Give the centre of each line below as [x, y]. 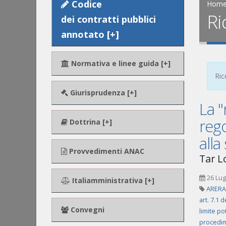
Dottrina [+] [90, 122]
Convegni [87, 210]
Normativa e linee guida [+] [120, 63]
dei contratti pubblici [108, 19]
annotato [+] [90, 34]
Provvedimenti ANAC [106, 151]
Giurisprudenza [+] [102, 93]
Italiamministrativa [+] [112, 180]
